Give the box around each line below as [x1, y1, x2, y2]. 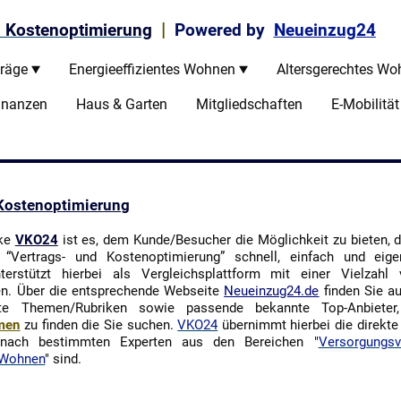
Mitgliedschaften [195, 96, 303, 113]
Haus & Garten [75, 96, 167, 113]
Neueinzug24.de [224, 283, 320, 299]
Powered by [174, 20, 265, 40]
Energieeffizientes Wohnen [68, 61, 235, 78]
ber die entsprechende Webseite [25, 283, 225, 299]
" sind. [45, 351, 82, 367]
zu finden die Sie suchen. [20, 317, 178, 333]
